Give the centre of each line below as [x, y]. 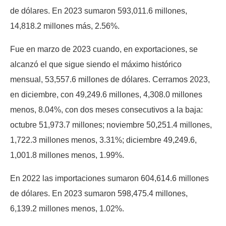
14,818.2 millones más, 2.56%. [66, 26]
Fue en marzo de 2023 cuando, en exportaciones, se [104, 49]
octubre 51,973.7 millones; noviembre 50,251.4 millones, [111, 125]
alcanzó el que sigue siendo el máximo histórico [96, 65]
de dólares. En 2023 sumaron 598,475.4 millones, [99, 194]
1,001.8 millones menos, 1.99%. [68, 155]
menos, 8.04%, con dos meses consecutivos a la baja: [106, 110]
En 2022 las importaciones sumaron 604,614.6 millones [109, 179]
